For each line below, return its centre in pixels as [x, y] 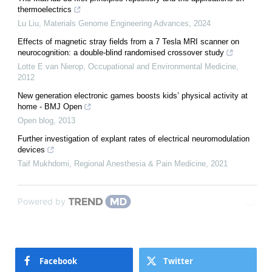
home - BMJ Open [50, 107]
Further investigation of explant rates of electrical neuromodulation [134, 139]
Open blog [36, 121]
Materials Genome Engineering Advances [116, 24]
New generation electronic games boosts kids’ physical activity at [133, 96]
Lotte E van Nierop [50, 67]
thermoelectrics [45, 10]
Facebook [58, 261]
